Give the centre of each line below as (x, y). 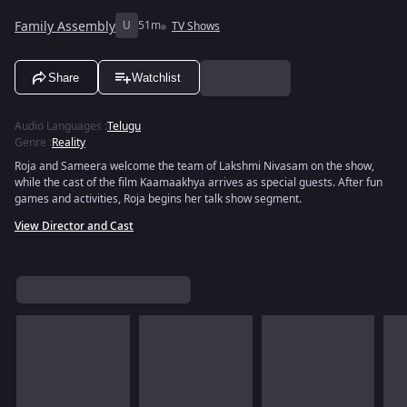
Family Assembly (65, 26)
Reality (69, 143)
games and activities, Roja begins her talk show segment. (158, 199)
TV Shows (196, 26)
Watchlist (156, 77)
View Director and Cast (74, 226)
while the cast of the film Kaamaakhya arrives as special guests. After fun (199, 183)
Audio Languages (58, 126)
